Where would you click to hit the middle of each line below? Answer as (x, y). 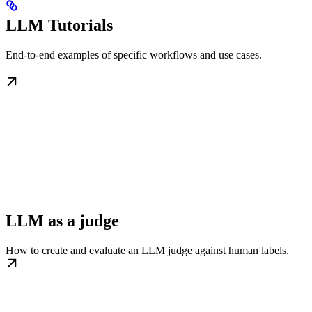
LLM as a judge (62, 221)
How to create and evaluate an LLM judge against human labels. (147, 251)
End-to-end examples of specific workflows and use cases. (134, 55)
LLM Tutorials (59, 25)
